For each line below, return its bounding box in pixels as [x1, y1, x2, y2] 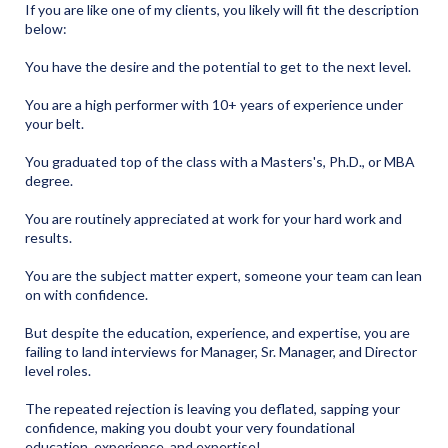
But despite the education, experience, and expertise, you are [25, 324, 410, 342]
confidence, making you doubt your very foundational [25, 419, 355, 437]
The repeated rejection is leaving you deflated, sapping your [25, 400, 400, 418]
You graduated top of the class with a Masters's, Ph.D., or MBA [25, 153, 415, 171]
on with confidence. [25, 286, 148, 304]
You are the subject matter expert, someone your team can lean [25, 267, 422, 285]
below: [25, 20, 67, 38]
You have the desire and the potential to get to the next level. [25, 58, 411, 76]
